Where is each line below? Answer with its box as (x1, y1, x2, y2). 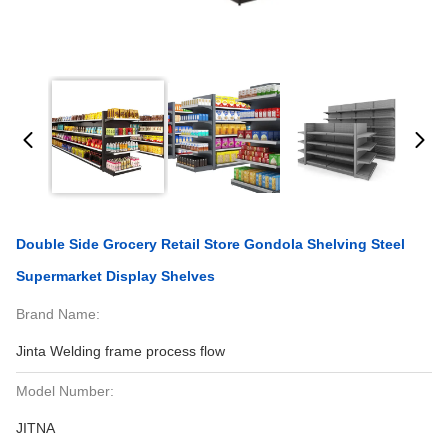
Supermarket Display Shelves (16, 268, 215, 284)
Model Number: (16, 383, 114, 399)
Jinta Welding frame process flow (16, 343, 225, 359)
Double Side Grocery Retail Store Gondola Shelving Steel (16, 236, 405, 252)
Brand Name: (16, 306, 100, 322)
